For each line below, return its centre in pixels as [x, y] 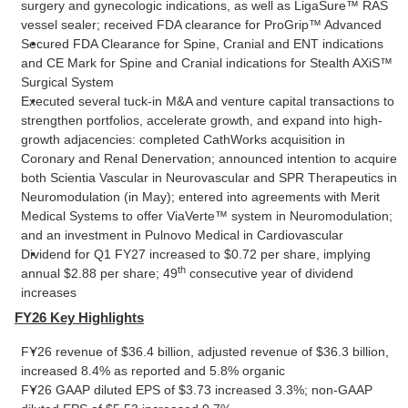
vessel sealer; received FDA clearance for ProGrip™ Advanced [201, 25]
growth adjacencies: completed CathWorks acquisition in [183, 139]
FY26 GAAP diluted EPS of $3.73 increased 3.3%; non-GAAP [197, 390]
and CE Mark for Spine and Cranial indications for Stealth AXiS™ [207, 63]
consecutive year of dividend [270, 273]
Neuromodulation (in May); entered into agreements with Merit [200, 197]
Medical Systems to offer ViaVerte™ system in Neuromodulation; [207, 216]
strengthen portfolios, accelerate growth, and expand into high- [202, 120]
